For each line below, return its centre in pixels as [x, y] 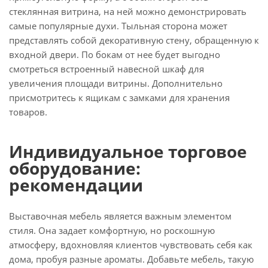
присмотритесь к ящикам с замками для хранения [119, 98]
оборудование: [75, 168]
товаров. [28, 112]
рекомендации [76, 185]
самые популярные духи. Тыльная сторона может [118, 26]
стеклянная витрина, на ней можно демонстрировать [128, 11]
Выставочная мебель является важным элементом [120, 216]
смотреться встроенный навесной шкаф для [106, 69]
